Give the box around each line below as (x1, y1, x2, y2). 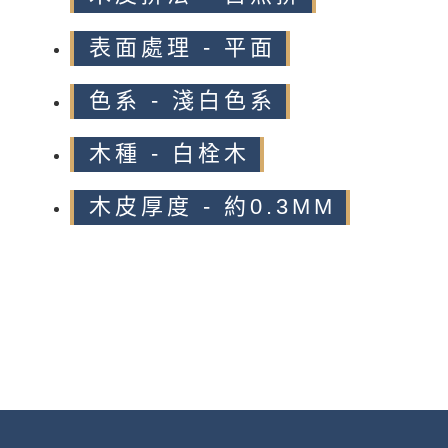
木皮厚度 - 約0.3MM (89, 193, 336, 219)
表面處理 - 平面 (89, 34, 276, 60)
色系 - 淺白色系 (89, 87, 276, 113)
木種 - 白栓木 (89, 140, 250, 166)
